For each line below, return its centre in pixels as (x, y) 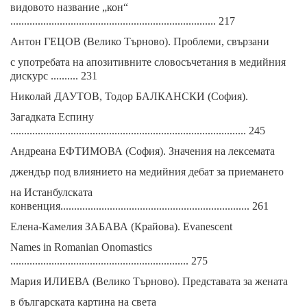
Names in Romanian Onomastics (81, 247)
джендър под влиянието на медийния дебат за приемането (147, 172)
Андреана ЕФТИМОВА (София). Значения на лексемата (143, 151)
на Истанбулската (51, 192)
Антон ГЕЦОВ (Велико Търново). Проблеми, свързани (140, 41)
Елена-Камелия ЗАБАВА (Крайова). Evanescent (121, 226)
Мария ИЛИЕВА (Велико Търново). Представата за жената (149, 281)
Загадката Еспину (52, 117)
